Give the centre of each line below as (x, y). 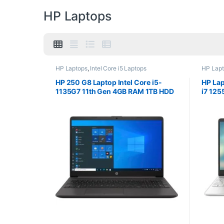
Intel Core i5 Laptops (118, 68)
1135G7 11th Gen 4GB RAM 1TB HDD (114, 91)
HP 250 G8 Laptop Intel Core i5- (108, 82)
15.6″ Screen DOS (85, 100)
